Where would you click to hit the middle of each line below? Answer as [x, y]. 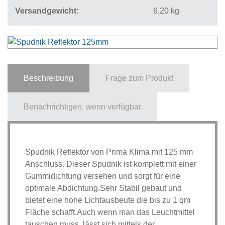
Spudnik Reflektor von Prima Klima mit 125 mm [109, 152]
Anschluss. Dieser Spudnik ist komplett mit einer [111, 164]
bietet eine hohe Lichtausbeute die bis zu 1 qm [108, 200]
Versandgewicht [46, 11]
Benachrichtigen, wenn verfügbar [82, 106]
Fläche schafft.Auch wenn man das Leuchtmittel [110, 212]
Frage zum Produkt [139, 78]
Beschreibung [48, 78]
